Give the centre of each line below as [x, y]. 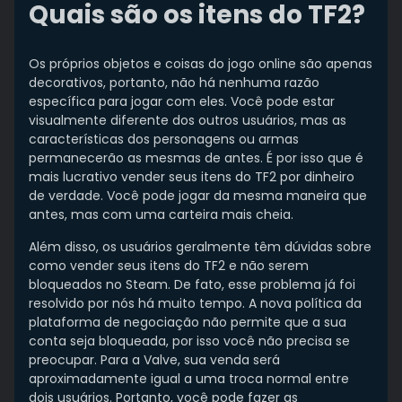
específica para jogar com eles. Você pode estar [182, 102]
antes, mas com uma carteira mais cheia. [161, 215]
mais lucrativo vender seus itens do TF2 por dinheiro [192, 177]
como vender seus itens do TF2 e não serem [169, 266]
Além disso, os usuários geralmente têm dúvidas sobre [200, 247]
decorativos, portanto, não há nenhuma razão [174, 83]
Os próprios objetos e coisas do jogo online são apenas [201, 64]
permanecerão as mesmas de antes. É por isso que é [196, 158]
